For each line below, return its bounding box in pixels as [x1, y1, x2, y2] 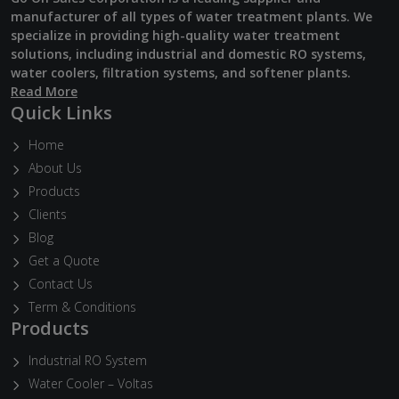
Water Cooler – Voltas [28, 374, 153, 392]
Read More [11, 82, 77, 100]
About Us [28, 159, 82, 176]
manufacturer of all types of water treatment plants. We [11, 7, 372, 25]
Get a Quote [28, 251, 100, 269]
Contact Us [28, 274, 93, 292]
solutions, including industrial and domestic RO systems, [11, 45, 366, 62]
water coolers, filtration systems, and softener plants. [11, 63, 351, 81]
